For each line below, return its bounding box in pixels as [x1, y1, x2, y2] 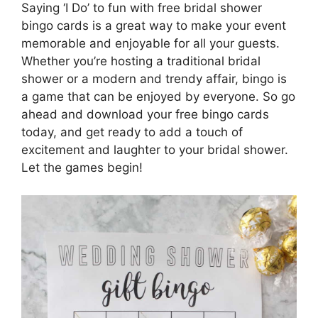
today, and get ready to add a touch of [21, 125, 243, 140]
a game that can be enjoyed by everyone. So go [21, 89, 295, 104]
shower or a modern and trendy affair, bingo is [21, 72, 287, 87]
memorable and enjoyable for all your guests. [21, 36, 280, 51]
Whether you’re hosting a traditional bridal [21, 54, 261, 69]
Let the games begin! [21, 160, 143, 175]
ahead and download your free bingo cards [21, 107, 269, 122]
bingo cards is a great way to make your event [21, 18, 286, 33]
